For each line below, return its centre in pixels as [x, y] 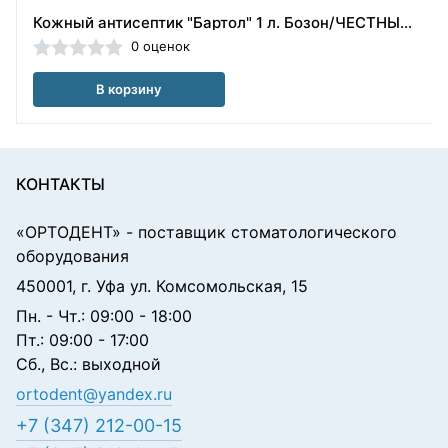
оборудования [72, 256]
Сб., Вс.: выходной [88, 364]
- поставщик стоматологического [259, 232]
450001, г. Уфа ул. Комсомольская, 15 [162, 286]
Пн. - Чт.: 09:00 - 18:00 [104, 316]
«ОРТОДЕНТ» [68, 232]
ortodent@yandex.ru [94, 394]
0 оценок [160, 46]
